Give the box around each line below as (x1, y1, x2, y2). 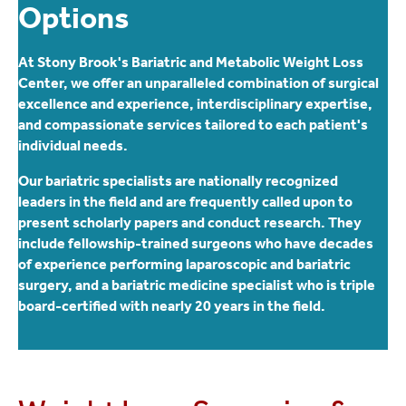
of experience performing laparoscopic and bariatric (18, 256, 351, 274)
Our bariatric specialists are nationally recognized (18, 172, 338, 190)
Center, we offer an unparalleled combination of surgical (18, 73, 379, 92)
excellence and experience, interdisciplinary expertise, (18, 94, 372, 112)
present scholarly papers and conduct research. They (18, 214, 362, 232)
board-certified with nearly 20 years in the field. (18, 297, 325, 315)
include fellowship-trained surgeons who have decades (18, 235, 373, 253)
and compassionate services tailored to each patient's (18, 115, 368, 133)
